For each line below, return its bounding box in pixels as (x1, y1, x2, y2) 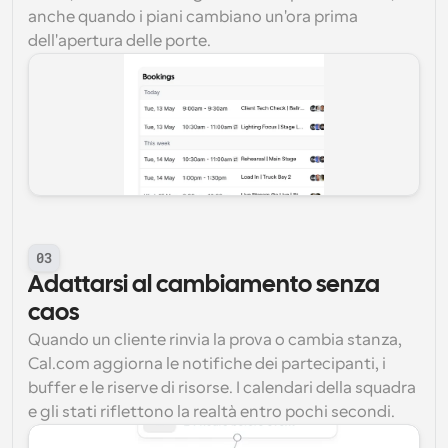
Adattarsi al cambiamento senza (28, 274, 380, 297)
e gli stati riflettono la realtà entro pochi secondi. (28, 403, 395, 421)
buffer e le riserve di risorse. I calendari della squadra (28, 379, 416, 397)
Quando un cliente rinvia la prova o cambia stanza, (28, 331, 402, 349)
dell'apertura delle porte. (28, 32, 211, 50)
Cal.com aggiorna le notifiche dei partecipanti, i (28, 355, 386, 373)
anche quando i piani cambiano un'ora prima (28, 8, 358, 26)
